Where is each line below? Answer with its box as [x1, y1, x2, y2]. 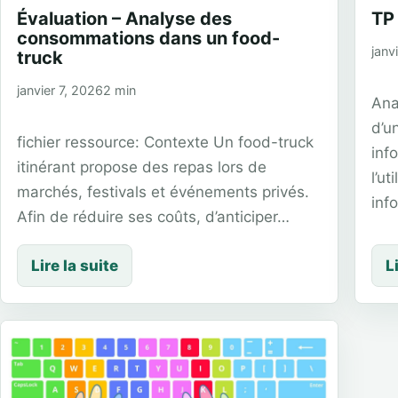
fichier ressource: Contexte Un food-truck [17, 132, 314, 151]
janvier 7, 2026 [17, 82, 103, 98]
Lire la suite [31, 257, 118, 275]
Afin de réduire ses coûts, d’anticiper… [17, 207, 290, 226]
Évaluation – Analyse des [17, 7, 232, 29]
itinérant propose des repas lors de [17, 157, 267, 176]
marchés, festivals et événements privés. [17, 182, 309, 201]
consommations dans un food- [17, 27, 280, 49]
